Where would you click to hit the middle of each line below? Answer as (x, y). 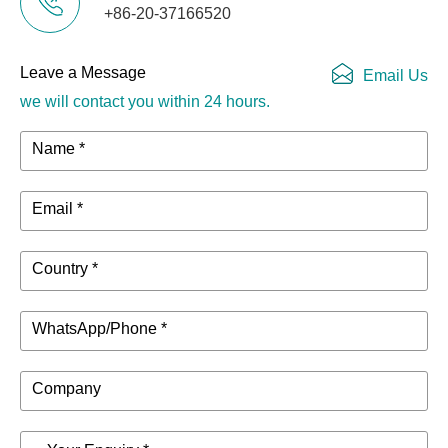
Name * (58, 149)
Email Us (395, 76)
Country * (65, 269)
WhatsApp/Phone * (99, 329)
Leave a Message (83, 73)
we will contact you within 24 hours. (145, 102)
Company (66, 389)
